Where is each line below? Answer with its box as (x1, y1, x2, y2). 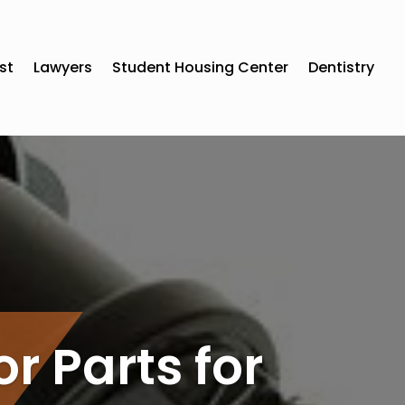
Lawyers (33, 56, 93, 78)
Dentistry (308, 56, 375, 78)
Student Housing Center (112, 56, 289, 78)
